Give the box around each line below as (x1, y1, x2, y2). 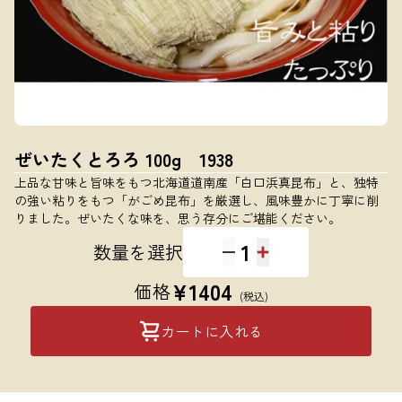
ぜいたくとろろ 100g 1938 (14, 146, 233, 172)
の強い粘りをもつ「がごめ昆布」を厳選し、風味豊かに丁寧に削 (14, 191, 379, 209)
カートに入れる (160, 320, 264, 342)
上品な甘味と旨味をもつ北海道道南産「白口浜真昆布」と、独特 (14, 173, 379, 191)
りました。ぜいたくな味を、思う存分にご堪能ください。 (14, 209, 341, 227)
